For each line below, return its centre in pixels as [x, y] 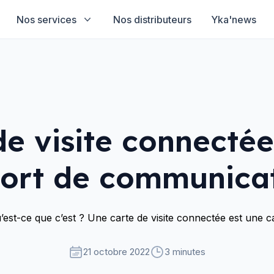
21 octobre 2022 [117, 252]
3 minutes [185, 252]
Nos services [46, 19]
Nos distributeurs [152, 19]
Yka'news [233, 19]
